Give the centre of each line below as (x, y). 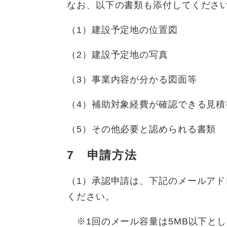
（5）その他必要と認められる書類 (142, 129)
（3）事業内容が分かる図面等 (132, 79)
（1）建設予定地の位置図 (122, 30)
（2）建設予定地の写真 (118, 54)
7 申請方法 (102, 155)
